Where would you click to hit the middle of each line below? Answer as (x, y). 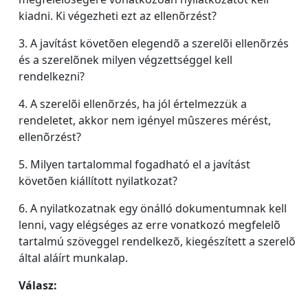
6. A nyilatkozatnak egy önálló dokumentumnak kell (153, 208)
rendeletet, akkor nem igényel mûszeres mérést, (145, 120)
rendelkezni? (52, 76)
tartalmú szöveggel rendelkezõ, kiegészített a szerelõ (157, 241)
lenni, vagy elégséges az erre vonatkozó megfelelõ (150, 225)
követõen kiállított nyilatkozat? (98, 181)
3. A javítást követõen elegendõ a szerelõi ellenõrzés (154, 43)
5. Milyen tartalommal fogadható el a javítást (134, 164)
